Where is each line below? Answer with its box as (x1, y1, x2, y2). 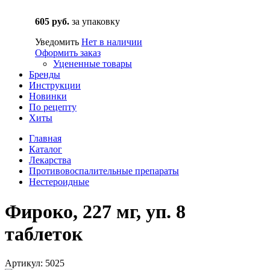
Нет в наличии (81, 37, 142, 48)
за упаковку (72, 16, 120, 27)
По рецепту (29, 102, 77, 113)
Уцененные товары (53, 58, 132, 69)
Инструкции (29, 80, 81, 91)
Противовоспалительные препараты (29, 166, 179, 177)
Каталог (29, 144, 62, 155)
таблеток (5, 222, 83, 245)
